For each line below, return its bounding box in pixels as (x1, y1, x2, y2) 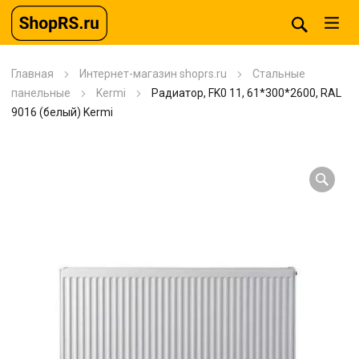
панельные (11, 87, 71, 99)
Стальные (252, 67, 305, 80)
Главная (11, 67, 54, 80)
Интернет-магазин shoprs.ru (79, 67, 227, 80)
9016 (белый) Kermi (11, 106, 113, 119)
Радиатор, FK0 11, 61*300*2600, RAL (151, 87, 341, 99)
